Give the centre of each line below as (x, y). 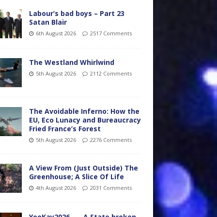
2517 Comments (111, 33)
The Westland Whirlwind (71, 62)
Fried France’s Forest (65, 129)
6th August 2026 (56, 33)
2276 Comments (111, 140)
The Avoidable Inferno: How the (84, 111)
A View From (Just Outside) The (83, 168)
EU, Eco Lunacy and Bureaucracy (85, 120)
